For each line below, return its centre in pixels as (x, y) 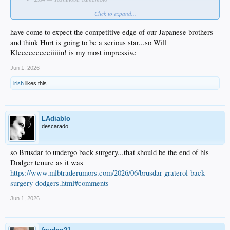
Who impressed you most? (48, 14)
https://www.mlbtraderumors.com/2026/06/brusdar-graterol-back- (109, 172)
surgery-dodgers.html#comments (60, 183)
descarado (55, 126)
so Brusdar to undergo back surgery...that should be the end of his (110, 152)
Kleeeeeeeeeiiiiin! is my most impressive (73, 52)
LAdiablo (56, 118)
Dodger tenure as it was (47, 162)
